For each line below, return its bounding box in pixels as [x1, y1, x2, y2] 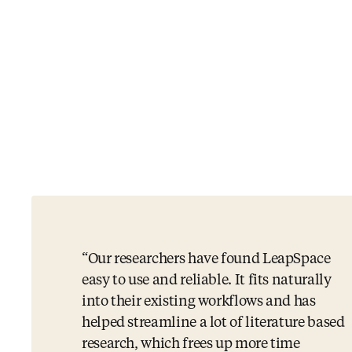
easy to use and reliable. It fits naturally [82, 273, 332, 288]
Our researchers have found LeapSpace [87, 252, 331, 266]
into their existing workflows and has [82, 295, 316, 309]
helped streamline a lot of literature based [82, 316, 345, 330]
